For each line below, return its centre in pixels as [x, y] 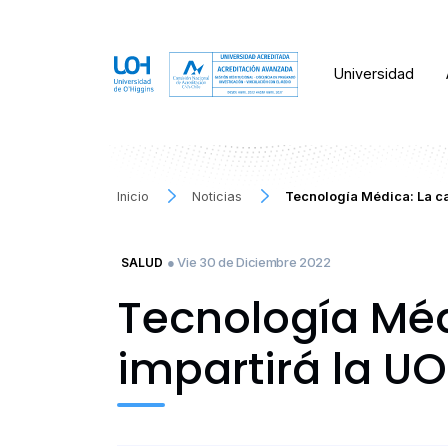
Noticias [217, 196]
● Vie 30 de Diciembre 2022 [249, 261]
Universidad [374, 74]
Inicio [133, 196]
